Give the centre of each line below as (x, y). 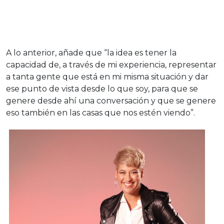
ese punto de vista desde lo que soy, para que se (102, 89)
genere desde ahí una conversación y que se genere (111, 101)
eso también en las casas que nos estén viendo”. (100, 113)
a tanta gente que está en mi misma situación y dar (107, 77)
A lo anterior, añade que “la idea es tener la (91, 53)
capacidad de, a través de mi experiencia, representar (111, 65)
